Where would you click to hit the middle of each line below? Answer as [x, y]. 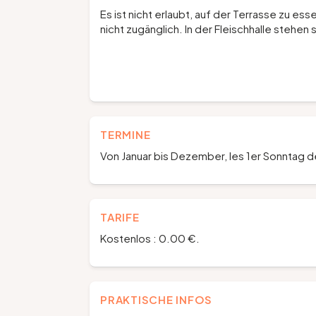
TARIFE [120, 217]
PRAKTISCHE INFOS [156, 299]
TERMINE [126, 134]
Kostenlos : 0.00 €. [150, 238]
